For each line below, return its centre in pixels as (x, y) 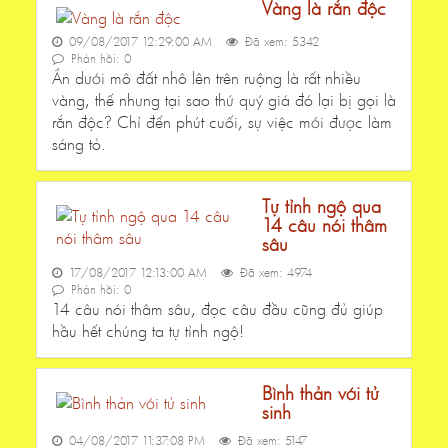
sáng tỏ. (79, 144)
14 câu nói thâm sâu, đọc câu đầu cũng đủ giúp (217, 309)
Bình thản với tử (320, 393)
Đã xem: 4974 (274, 273)
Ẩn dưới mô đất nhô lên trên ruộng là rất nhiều (206, 78)
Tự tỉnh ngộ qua (321, 206)
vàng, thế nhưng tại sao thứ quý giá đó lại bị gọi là (224, 100)
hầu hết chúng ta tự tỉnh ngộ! (148, 331)
